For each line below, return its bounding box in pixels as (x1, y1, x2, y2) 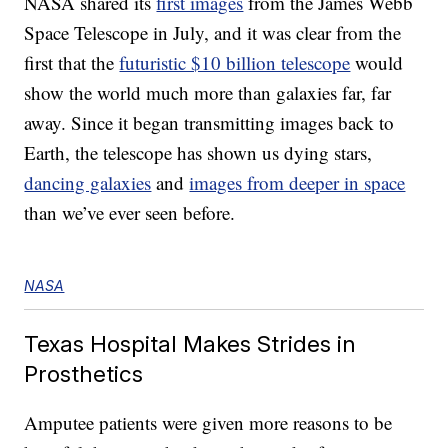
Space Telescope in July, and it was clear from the (24, 20, 402, 46)
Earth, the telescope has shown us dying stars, (24, 140, 373, 166)
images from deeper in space (189, 170, 406, 196)
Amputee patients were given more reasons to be (24, 410, 393, 436)
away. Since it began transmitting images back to (24, 110, 395, 136)
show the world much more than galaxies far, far (24, 80, 392, 106)
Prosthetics (24, 360, 144, 388)
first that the (24, 50, 120, 76)
